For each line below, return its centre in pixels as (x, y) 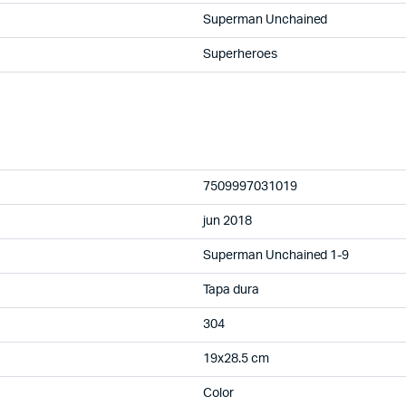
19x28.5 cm (236, 359)
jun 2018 (227, 221)
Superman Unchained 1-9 (276, 256)
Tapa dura (231, 290)
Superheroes (240, 54)
